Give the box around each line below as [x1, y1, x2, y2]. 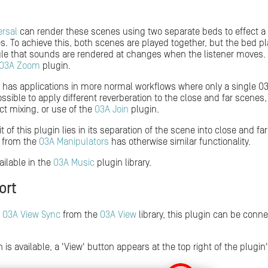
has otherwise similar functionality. [109, 136, 251, 147]
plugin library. [95, 157, 151, 168]
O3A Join [95, 103, 129, 115]
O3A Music [53, 157, 95, 168]
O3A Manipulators [39, 136, 109, 147]
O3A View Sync [2, 209, 60, 220]
